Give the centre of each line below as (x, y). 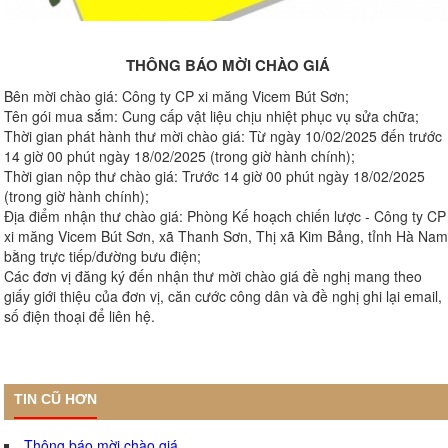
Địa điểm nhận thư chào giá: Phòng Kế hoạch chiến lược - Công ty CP (225, 215)
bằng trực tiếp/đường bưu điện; (102, 255)
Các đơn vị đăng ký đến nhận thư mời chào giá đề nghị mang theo (213, 275)
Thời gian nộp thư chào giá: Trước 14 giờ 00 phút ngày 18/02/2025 (214, 175)
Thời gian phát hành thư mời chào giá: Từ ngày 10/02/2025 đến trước (223, 135)
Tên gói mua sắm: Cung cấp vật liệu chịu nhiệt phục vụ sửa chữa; (211, 115)
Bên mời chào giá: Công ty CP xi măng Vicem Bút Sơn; (176, 95)
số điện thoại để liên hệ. (79, 315)
